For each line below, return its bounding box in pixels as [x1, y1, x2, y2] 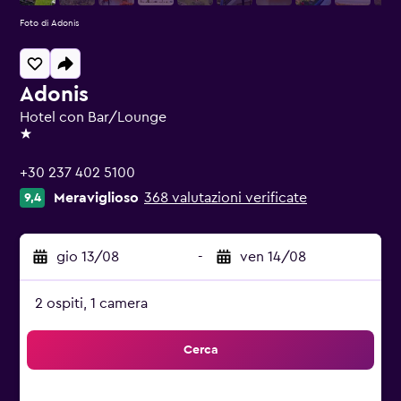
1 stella [19, 134, 62, 149]
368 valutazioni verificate [144, 191, 307, 205]
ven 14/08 [240, 250, 306, 264]
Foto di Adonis [20, 19, 80, 28]
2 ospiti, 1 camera [35, 296, 148, 311]
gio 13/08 [56, 250, 119, 264]
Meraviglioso [54, 191, 139, 205]
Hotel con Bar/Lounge [20, 110, 166, 124]
